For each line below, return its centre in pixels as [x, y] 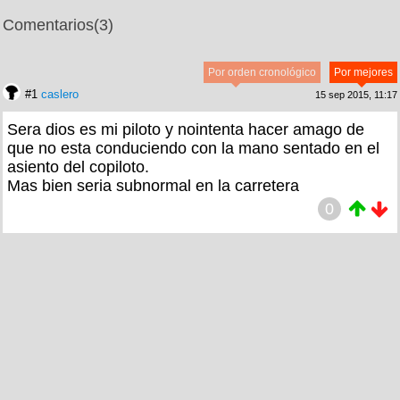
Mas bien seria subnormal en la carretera [153, 185]
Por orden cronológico [262, 72]
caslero [60, 94]
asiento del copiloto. [78, 167]
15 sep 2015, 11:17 [356, 94]
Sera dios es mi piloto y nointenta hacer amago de [186, 129]
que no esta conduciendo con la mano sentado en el [193, 148]
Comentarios [48, 25]
